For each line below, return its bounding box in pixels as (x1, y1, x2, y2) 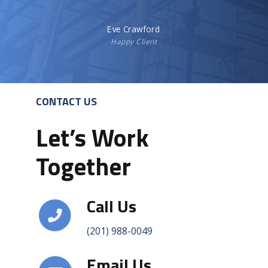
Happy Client (111, 36, 157, 47)
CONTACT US (36, 93, 98, 109)
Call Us (87, 193, 137, 219)
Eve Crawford (107, 23, 161, 35)
